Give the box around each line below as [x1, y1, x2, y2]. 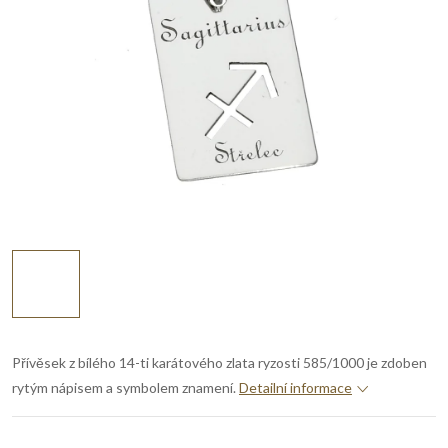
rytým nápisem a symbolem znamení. [12, 379, 236, 396]
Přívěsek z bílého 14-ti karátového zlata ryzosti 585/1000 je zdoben [12, 354, 427, 371]
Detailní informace [239, 379, 352, 396]
